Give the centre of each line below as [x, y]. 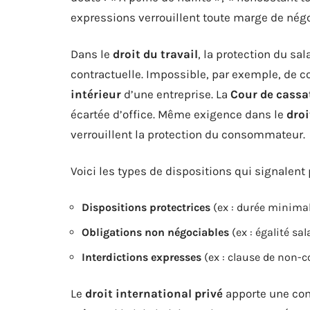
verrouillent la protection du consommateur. [188, 134]
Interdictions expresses [142, 257]
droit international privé [154, 293]
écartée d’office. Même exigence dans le [179, 114]
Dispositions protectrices [146, 207]
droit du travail [155, 54]
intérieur [96, 94]
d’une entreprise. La [176, 94]
